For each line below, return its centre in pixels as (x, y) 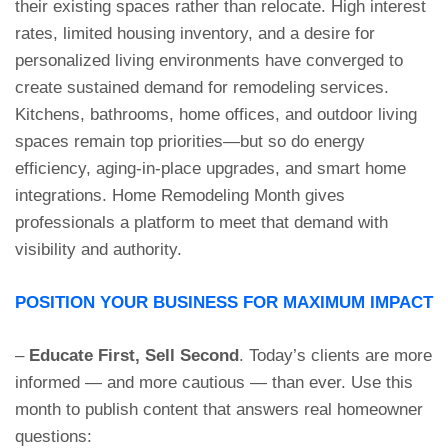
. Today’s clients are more (335, 355)
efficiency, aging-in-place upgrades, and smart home (210, 168)
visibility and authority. (98, 249)
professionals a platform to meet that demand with (201, 222)
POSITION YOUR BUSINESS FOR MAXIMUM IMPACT (224, 302)
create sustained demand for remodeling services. (202, 87)
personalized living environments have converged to (209, 60)
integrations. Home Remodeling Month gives (180, 195)
